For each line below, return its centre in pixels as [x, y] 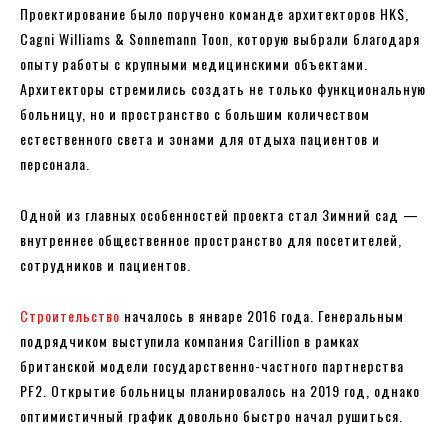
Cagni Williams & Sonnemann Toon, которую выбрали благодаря [220, 39]
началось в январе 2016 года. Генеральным [262, 316]
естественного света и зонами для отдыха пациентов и [200, 139]
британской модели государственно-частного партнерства [212, 366]
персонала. [55, 164]
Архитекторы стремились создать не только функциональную [223, 89]
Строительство [70, 316]
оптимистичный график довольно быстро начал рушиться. [211, 416]
